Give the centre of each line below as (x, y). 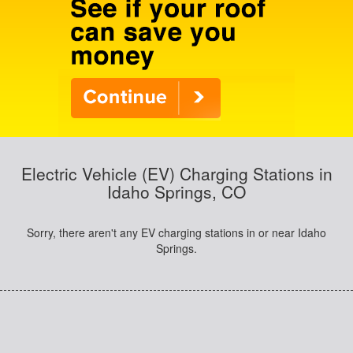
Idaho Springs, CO (176, 191)
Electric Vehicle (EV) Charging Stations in (176, 173)
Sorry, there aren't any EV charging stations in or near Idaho (176, 232)
